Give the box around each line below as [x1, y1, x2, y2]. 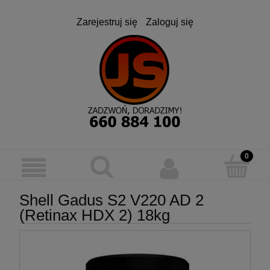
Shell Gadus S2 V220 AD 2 [19, 191, 204, 209]
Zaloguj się [146, 17, 193, 28]
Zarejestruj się [77, 17, 137, 28]
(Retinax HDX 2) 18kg [19, 206, 170, 224]
